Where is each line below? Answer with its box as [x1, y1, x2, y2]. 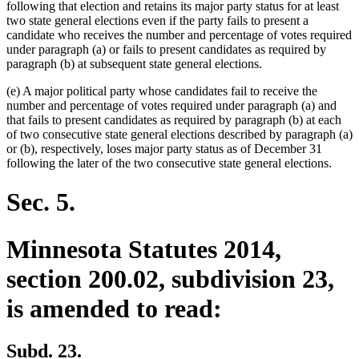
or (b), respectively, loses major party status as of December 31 [6, 141, 322, 155]
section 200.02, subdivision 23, [6, 264, 334, 293]
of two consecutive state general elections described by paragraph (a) [6, 127, 353, 141]
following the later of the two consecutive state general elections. [6, 155, 332, 170]
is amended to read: [6, 293, 222, 323]
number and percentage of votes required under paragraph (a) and [6, 98, 337, 112]
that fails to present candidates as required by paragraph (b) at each [6, 112, 341, 127]
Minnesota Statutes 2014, [6, 234, 281, 264]
